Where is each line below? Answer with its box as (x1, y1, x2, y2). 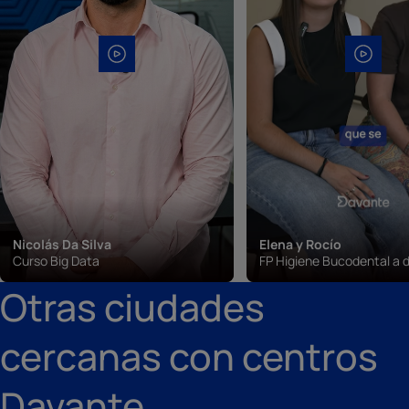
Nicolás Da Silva (13, 235, 111, 253)
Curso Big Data (13, 251, 100, 269)
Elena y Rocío (259, 235, 341, 253)
